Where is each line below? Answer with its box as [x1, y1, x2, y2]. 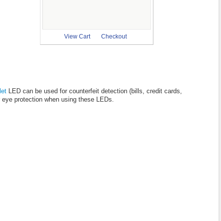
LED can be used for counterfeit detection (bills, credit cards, [6, 87, 182, 95]
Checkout [101, 33, 127, 39]
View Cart [64, 33, 90, 39]
